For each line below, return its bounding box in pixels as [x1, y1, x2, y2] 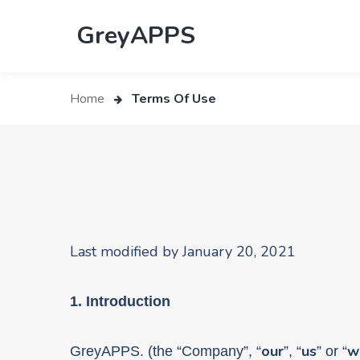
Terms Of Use [129, 90, 216, 108]
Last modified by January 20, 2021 [70, 242, 296, 262]
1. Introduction [70, 293, 170, 310]
